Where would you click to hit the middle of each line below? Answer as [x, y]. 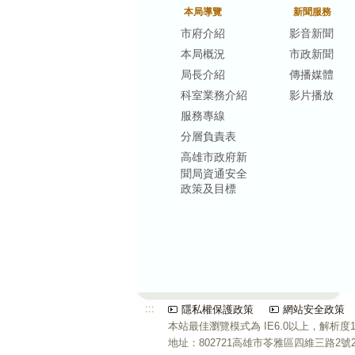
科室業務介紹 [214, 95]
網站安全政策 [314, 309]
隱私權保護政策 [218, 309]
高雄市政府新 [214, 157]
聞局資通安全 [214, 173]
